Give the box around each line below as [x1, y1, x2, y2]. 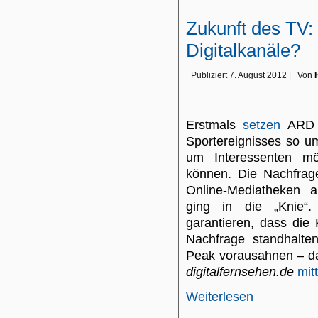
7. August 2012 [229, 70, 287, 80]
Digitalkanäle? [186, 40, 300, 61]
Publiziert [191, 70, 227, 80]
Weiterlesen [186, 290, 253, 304]
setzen [243, 118, 281, 132]
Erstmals [186, 118, 243, 132]
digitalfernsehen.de [186, 265, 294, 279]
